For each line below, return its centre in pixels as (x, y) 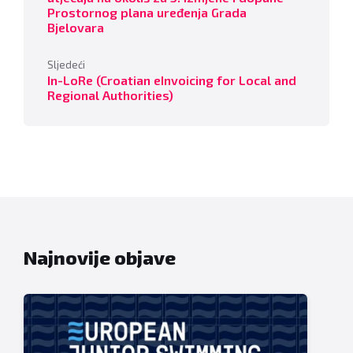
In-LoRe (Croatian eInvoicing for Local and (172, 80)
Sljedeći (66, 65)
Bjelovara (76, 28)
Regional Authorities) (110, 95)
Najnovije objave (100, 258)
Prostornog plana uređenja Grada (147, 13)
